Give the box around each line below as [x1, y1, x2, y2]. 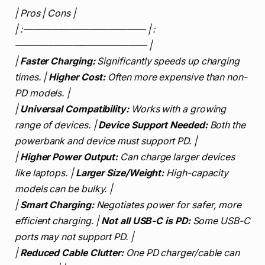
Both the [207, 119, 245, 131]
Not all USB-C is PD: [101, 215, 190, 227]
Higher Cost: [49, 71, 106, 83]
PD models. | [15, 87, 70, 99]
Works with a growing [128, 103, 227, 115]
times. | [15, 71, 49, 83]
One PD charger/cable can [124, 247, 240, 258]
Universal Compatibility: [20, 103, 129, 115]
